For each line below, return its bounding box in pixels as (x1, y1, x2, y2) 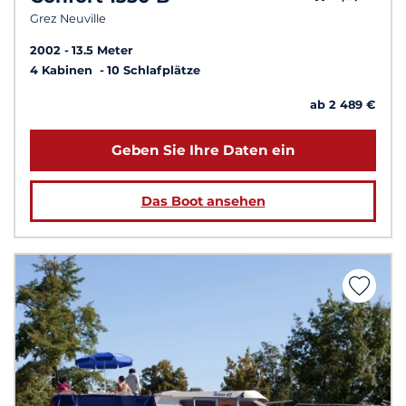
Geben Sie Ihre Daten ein (111, 141, 295, 159)
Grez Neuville (30, 11, 106, 25)
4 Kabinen (30, 63, 96, 77)
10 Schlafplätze (107, 63, 200, 77)
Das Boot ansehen (140, 193, 266, 210)
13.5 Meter (72, 43, 133, 57)
